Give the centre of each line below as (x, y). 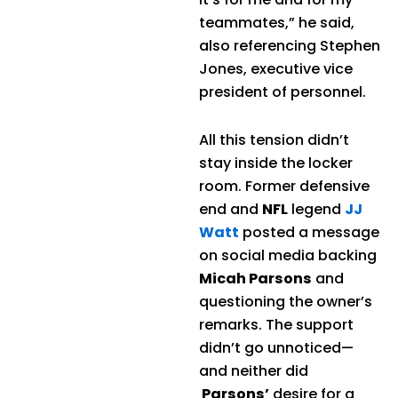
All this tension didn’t (274, 139)
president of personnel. (283, 92)
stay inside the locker (276, 163)
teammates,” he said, (277, 22)
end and (231, 209)
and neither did (254, 370)
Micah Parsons (255, 278)
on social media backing (288, 255)
